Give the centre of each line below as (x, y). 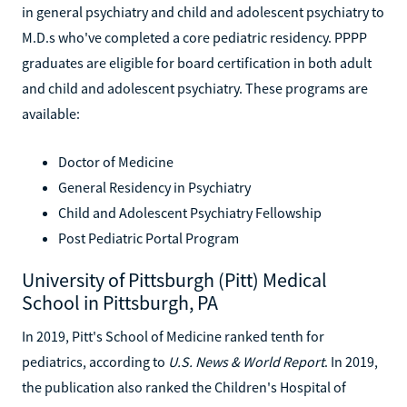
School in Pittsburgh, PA (120, 302)
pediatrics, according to (95, 361)
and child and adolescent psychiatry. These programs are (195, 88)
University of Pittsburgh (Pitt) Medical (174, 279)
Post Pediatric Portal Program (149, 238)
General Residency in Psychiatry (154, 187)
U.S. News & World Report (246, 361)
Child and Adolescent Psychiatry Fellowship (190, 212)
